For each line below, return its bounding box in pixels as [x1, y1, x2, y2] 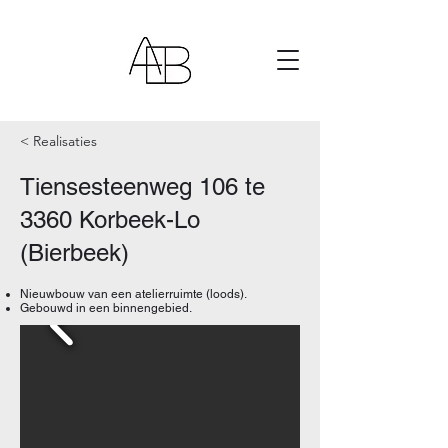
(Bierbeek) [20, 239, 129, 266]
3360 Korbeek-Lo [20, 206, 200, 233]
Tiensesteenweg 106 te [20, 173, 265, 200]
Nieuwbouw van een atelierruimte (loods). [20, 287, 247, 301]
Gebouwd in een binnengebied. [20, 301, 192, 315]
